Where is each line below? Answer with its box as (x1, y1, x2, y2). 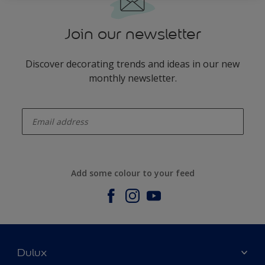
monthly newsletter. (88, 72, 177, 85)
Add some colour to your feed (70, 167, 195, 179)
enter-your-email (21, 100, 67, 109)
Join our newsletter (64, 25, 201, 43)
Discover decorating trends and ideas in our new (25, 57, 240, 70)
